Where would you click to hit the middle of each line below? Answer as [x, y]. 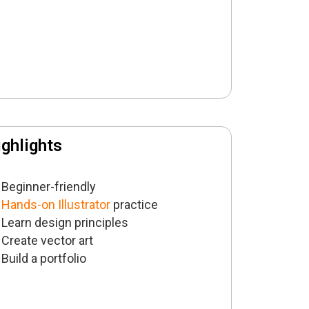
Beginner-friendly [49, 187]
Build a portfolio [44, 259]
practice [136, 205]
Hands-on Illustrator [58, 205]
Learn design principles [65, 223]
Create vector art [48, 241]
